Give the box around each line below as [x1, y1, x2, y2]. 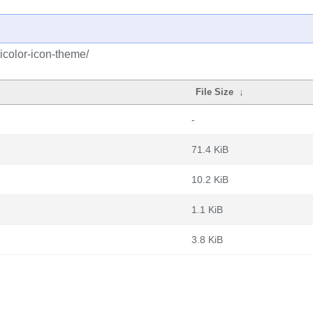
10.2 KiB [191, 174, 228, 185]
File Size [196, 87, 234, 97]
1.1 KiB [191, 204, 223, 215]
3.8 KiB [191, 234, 223, 245]
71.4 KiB [191, 144, 228, 155]
